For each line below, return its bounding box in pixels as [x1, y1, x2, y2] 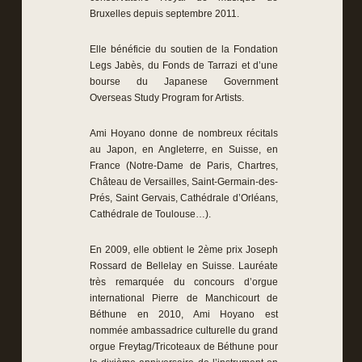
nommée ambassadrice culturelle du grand [90, 325, 278, 336]
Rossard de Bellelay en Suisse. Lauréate [90, 260, 278, 271]
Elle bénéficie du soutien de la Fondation [90, 44, 278, 55]
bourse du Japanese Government [90, 76, 278, 87]
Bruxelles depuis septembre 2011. [90, 8, 239, 19]
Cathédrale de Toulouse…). [90, 208, 211, 220]
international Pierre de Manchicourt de [90, 293, 278, 304]
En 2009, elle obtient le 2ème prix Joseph [90, 244, 278, 255]
